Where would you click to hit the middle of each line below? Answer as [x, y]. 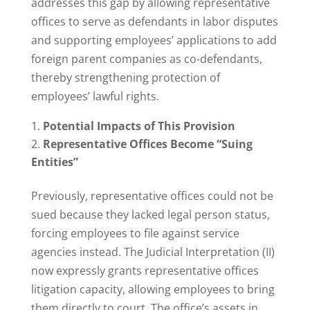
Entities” [54, 162]
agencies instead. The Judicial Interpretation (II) [153, 252]
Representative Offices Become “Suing [147, 144]
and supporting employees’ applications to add [154, 40]
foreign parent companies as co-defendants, [146, 59]
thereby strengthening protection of [125, 78]
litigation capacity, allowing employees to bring [153, 290]
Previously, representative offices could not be [152, 196]
